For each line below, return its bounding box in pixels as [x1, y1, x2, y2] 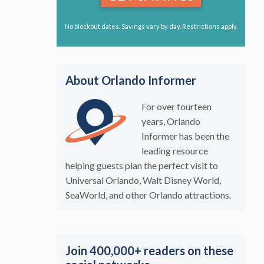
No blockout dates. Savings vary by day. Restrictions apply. [64, 22, 237, 31]
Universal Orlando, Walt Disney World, [65, 174, 221, 186]
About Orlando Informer [65, 72, 196, 87]
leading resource [141, 144, 208, 156]
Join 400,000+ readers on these [65, 243, 233, 258]
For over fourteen [141, 100, 212, 112]
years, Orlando [141, 115, 200, 127]
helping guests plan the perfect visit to [65, 159, 218, 171]
